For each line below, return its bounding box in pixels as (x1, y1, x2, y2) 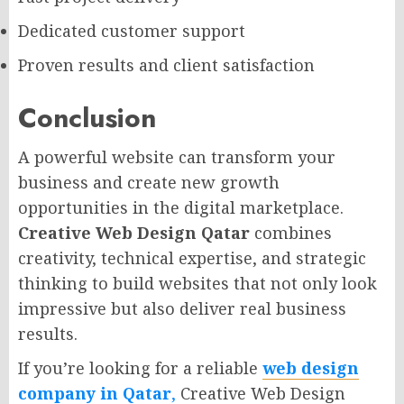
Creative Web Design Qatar (18, 222, 250, 244)
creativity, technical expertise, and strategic (18, 247, 366, 270)
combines (250, 222, 332, 244)
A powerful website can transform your (18, 146, 335, 169)
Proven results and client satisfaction (18, 54, 315, 77)
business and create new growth (18, 171, 280, 194)
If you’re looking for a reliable (18, 357, 262, 380)
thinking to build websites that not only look (18, 272, 377, 295)
